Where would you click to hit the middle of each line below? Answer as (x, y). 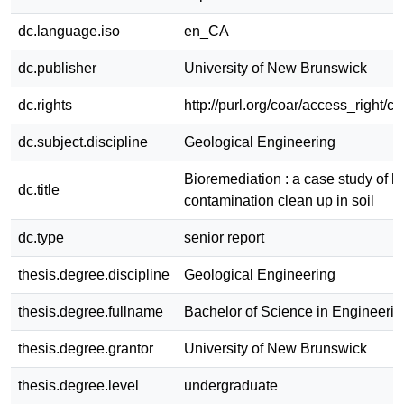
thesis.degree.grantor (86, 348)
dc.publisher (57, 68)
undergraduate (231, 385)
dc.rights (45, 105)
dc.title (39, 189)
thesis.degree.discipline (94, 274)
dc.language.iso (69, 31)
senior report (224, 237)
